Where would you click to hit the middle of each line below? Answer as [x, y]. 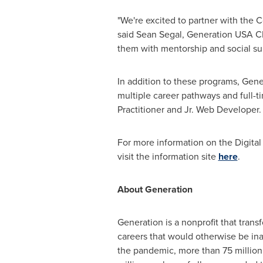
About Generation [155, 189]
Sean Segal [159, 34]
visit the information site [168, 156]
